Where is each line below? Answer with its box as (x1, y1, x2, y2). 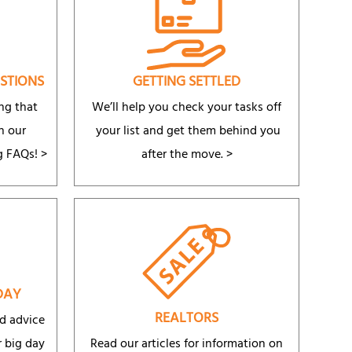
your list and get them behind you (93, 119, 280, 144)
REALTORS (155, 306, 218, 334)
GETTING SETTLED (133, 69, 240, 97)
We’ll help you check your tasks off (92, 96, 281, 120)
